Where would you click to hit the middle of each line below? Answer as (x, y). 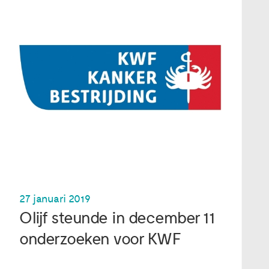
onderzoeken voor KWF (100, 239)
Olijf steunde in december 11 (117, 218)
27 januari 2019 (55, 199)
